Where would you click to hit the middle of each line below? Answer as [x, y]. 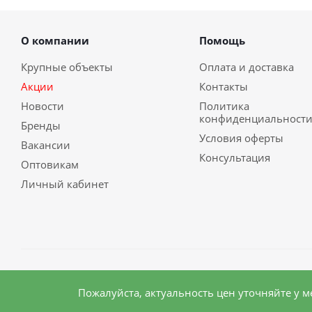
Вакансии [46, 145]
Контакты [223, 86]
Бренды [41, 125]
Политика [224, 106]
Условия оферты [241, 138]
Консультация [234, 157]
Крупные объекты [67, 67]
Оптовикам [50, 164]
